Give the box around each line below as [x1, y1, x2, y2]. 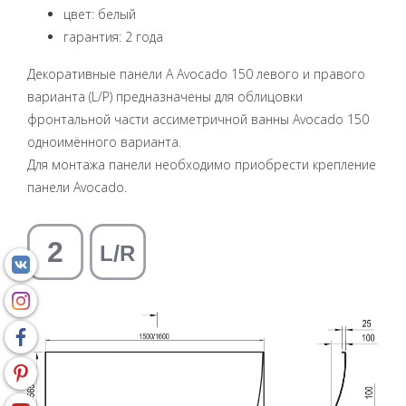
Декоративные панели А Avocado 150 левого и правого [27, 65, 365, 83]
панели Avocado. [27, 179, 127, 197]
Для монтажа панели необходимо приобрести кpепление [27, 156, 376, 174]
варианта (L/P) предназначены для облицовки [27, 88, 303, 106]
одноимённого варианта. [27, 133, 181, 151]
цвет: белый [63, 5, 136, 23]
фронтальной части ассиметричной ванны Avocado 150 [27, 111, 369, 129]
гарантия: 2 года [63, 27, 163, 45]
